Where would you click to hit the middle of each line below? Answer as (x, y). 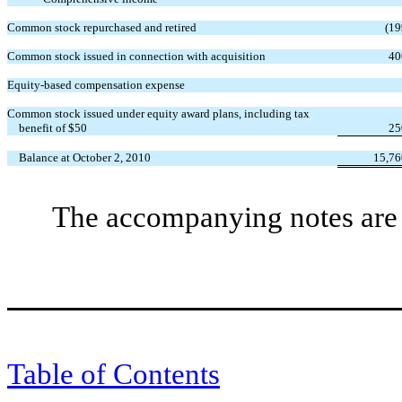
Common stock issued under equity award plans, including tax (158, 113)
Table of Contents (114, 374)
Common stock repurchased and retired (102, 27)
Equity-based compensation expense (96, 84)
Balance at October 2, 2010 (85, 157)
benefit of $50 (53, 127)
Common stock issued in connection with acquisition (136, 56)
